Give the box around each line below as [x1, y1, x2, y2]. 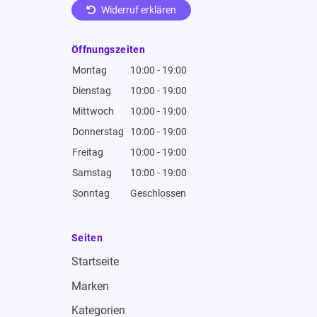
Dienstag [72, 85, 111, 97]
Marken [71, 279, 109, 293]
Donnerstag [72, 126, 124, 138]
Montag [72, 64, 107, 76]
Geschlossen [130, 188, 186, 200]
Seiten [71, 232, 103, 244]
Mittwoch [72, 105, 114, 117]
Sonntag [72, 188, 110, 200]
